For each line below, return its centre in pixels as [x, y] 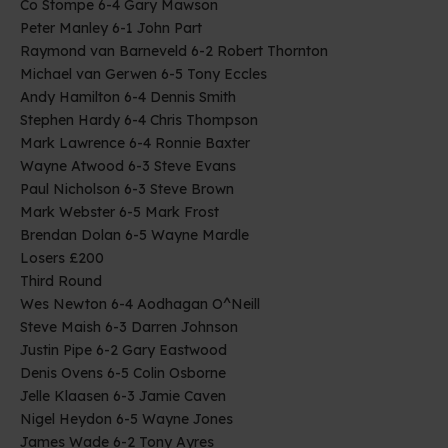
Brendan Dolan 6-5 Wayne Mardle [134, 234]
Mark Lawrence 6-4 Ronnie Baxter [135, 142]
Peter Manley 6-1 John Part [111, 27]
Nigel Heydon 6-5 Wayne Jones [126, 418]
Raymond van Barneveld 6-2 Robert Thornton [174, 50]
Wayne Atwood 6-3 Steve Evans [128, 165]
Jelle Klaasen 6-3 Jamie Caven [123, 395]
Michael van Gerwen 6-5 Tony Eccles [143, 73]
